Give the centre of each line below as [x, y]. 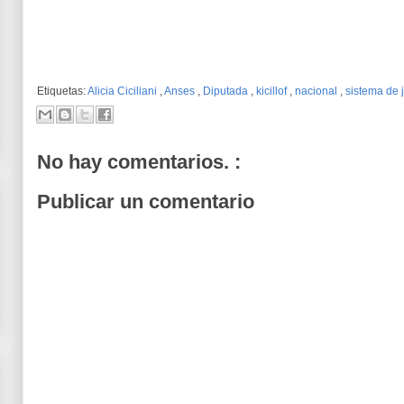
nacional [317, 91]
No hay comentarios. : [139, 162]
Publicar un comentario [146, 202]
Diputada [227, 91]
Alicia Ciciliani [124, 91]
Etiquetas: [62, 91]
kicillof [273, 91]
